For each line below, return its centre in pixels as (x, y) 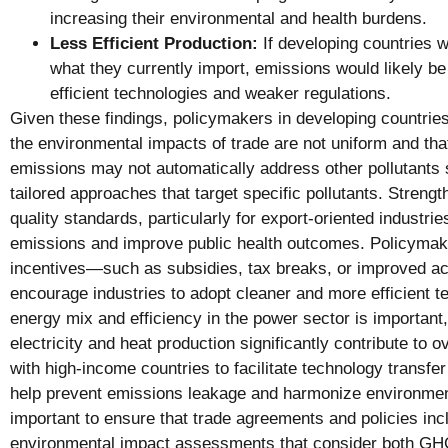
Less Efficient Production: (154, 43)
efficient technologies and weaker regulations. (220, 93)
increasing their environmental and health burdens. (238, 18)
